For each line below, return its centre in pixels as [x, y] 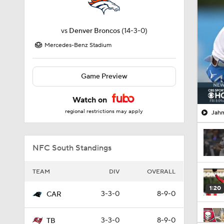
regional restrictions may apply [104, 111]
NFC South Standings [72, 148]
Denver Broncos [94, 31]
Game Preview [104, 76]
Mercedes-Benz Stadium [78, 45]
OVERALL [161, 172]
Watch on [91, 100]
